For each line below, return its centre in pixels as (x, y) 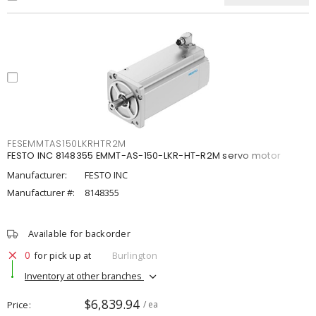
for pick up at (63, 255)
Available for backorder (79, 233)
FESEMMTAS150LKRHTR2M (67, 144)
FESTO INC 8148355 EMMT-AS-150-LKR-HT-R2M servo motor (144, 156)
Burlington (134, 255)
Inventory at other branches (84, 275)
